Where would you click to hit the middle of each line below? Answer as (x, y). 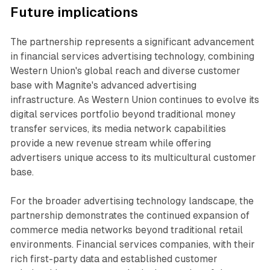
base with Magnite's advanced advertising (103, 86)
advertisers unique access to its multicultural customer (133, 158)
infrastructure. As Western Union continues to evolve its (134, 100)
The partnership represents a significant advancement (132, 42)
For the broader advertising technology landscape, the (132, 201)
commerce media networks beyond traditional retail (126, 230)
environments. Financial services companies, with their (132, 245)
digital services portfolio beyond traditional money (123, 115)
